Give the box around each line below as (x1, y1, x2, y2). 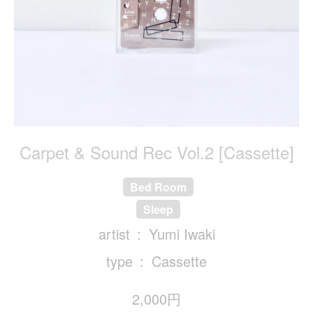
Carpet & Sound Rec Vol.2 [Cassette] (19, 140, 294, 165)
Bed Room (130, 179, 187, 196)
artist (98, 224, 130, 245)
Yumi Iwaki (148, 224, 215, 245)
